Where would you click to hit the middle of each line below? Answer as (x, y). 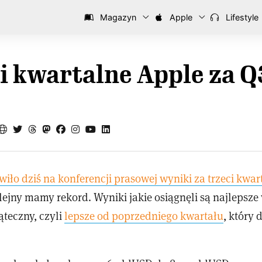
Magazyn (117, 17)
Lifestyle (241, 17)
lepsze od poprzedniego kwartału (144, 216)
